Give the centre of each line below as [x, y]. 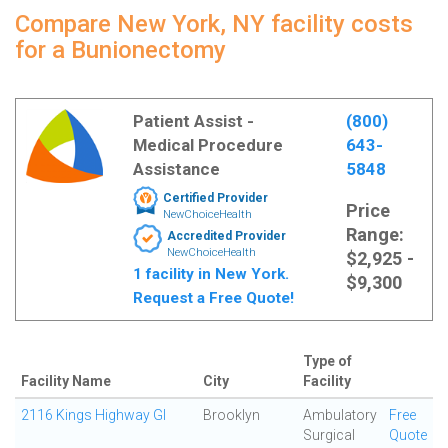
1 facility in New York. [210, 274]
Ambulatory [340, 415]
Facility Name [66, 381]
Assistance [176, 169]
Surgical [329, 435]
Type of [327, 361]
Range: [374, 234]
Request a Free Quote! [213, 298]
